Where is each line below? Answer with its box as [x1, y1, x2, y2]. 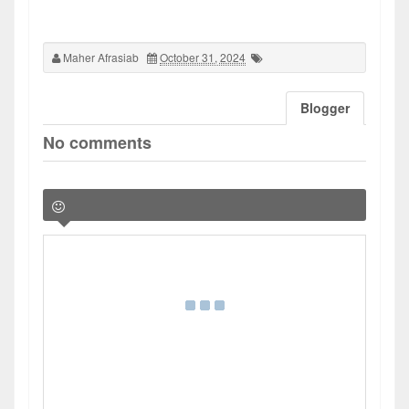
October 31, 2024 [160, 49, 246, 66]
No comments [43, 131, 152, 155]
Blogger [300, 99, 350, 118]
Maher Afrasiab [63, 49, 139, 66]
